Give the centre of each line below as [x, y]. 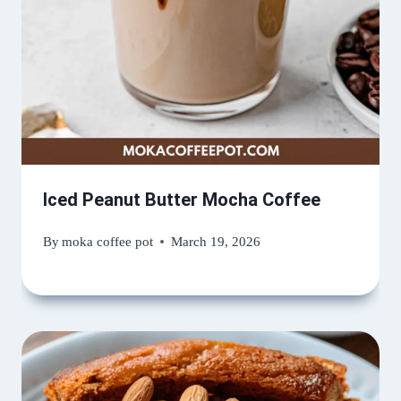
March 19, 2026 [216, 242]
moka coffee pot [108, 242]
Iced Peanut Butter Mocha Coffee [182, 199]
